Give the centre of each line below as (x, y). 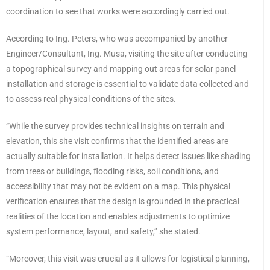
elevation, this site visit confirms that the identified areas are (117, 141)
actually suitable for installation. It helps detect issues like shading (128, 156)
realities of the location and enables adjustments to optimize (118, 217)
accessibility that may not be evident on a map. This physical (118, 187)
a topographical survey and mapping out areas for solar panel (121, 69)
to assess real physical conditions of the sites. (91, 99)
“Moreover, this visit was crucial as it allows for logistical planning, (128, 259)
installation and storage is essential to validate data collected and (127, 84)
